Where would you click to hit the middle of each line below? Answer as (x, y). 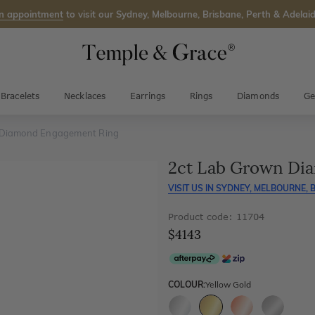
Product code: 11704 (216, 217)
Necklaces (85, 96)
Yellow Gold (228, 285)
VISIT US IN (191, 188)
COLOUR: (187, 285)
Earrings (148, 96)
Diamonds (258, 96)
